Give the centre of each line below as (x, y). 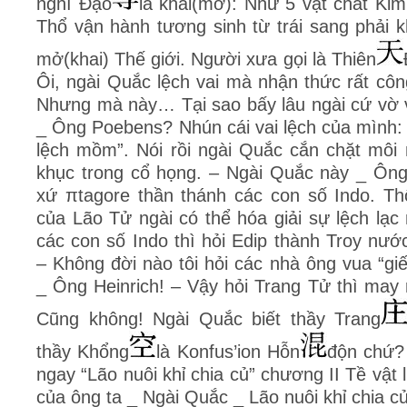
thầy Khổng (83, 352)
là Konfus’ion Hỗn (228, 352)
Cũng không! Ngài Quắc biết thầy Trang (208, 319)
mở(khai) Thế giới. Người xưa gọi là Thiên (206, 59)
